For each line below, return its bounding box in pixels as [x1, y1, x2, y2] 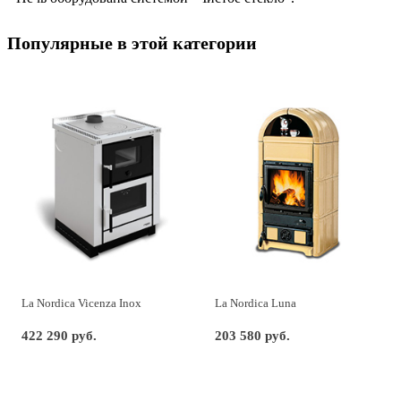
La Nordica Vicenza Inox [21, 296, 141, 311]
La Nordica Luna [215, 296, 296, 311]
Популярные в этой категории [7, 32, 257, 53]
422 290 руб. [21, 328, 97, 344]
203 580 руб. [215, 328, 290, 344]
